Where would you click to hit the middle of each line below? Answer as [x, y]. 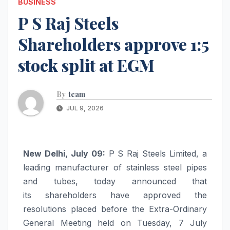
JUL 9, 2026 [84, 108]
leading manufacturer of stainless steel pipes [115, 167]
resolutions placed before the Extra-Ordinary [115, 209]
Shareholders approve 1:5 [113, 44]
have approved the [152, 195]
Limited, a [187, 153]
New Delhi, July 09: [64, 153]
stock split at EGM [86, 65]
